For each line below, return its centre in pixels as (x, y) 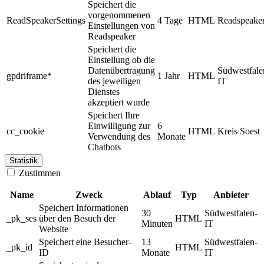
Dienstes (104, 92)
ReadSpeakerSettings (46, 21)
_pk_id (19, 247)
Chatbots (104, 147)
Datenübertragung (121, 71)
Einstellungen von (121, 26)
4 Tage (170, 21)
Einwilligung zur (119, 126)
